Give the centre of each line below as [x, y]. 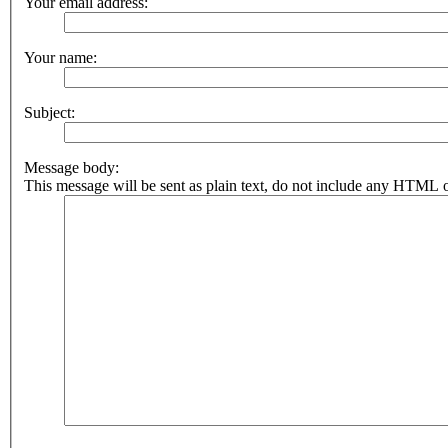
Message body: [71, 168]
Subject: [49, 113]
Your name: [60, 58]
